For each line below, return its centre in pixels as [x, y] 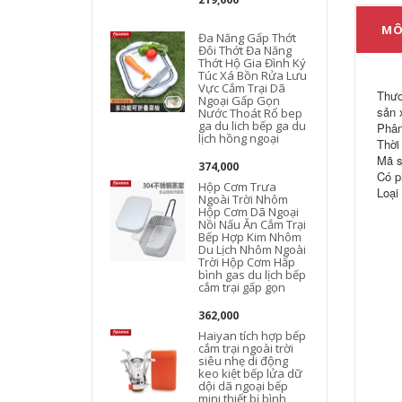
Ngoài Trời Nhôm [244, 199]
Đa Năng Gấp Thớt [248, 38]
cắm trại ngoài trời [246, 348]
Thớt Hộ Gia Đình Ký [253, 63]
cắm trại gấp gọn [242, 287]
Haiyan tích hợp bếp [253, 336]
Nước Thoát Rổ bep [251, 113]
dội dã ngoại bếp [244, 386]
